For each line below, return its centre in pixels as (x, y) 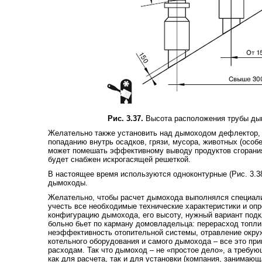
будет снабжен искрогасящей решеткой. (119, 159)
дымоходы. (68, 182)
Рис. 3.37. (125, 118)
